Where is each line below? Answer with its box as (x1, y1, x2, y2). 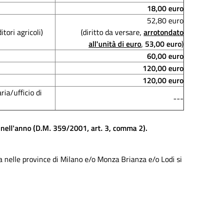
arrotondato (144, 26, 183, 38)
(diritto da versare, (81, 26, 144, 38)
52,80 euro (147, 15, 183, 26)
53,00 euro (145, 38, 182, 50)
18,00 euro (147, 2, 183, 14)
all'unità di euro (89, 38, 141, 50)
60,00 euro (147, 50, 183, 62)
